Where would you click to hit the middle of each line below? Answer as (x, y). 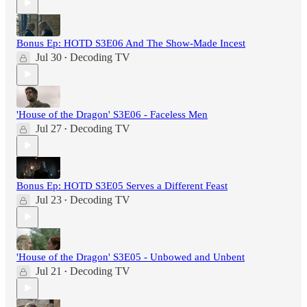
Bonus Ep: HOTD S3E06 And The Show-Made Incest (131, 43)
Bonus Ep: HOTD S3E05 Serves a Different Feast (122, 185)
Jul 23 (49, 199)
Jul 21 (49, 271)
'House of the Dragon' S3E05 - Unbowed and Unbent (131, 257)
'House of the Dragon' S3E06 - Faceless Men (112, 114)
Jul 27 (49, 128)
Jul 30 (49, 57)
